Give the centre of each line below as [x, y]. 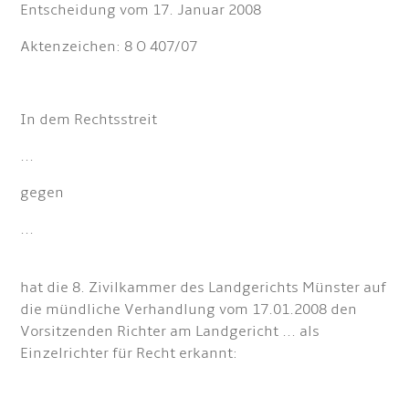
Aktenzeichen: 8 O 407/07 [109, 47]
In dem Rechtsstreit [89, 120]
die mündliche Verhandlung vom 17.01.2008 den [189, 309]
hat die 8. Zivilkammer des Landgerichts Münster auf [204, 288]
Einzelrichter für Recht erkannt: [129, 353]
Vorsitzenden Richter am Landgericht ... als [170, 331]
